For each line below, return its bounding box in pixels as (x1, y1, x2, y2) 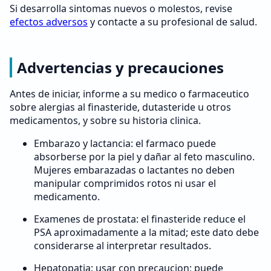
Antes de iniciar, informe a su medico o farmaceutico (10, 87, 249, 100)
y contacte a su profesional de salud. (88, 15, 257, 28)
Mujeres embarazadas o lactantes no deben (34, 163, 235, 177)
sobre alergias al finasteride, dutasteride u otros (10, 100, 231, 114)
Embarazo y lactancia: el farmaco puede (34, 137, 216, 150)
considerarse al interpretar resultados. (34, 239, 211, 252)
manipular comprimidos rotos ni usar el (34, 177, 216, 190)
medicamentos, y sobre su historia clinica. (10, 114, 201, 127)
